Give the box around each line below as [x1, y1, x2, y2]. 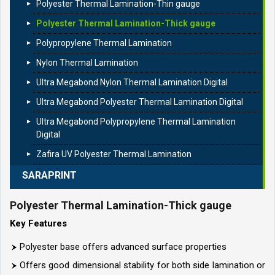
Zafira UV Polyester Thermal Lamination [36, 149, 192, 159]
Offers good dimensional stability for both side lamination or [20, 260, 265, 271]
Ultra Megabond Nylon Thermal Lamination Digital [36, 77, 228, 87]
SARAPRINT [22, 169, 77, 181]
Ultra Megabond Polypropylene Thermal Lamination [36, 117, 236, 126]
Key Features [10, 218, 67, 229]
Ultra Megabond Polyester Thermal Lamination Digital [36, 97, 243, 107]
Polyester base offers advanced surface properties [20, 241, 227, 252]
